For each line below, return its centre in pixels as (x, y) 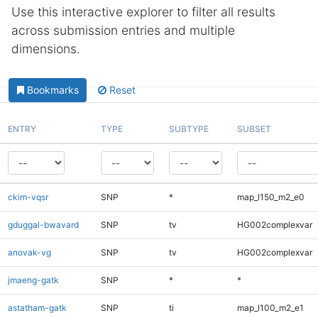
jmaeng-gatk (33, 280)
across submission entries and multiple (123, 30)
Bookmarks (53, 90)
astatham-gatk (37, 307)
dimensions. (46, 49)
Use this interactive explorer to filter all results (143, 12)
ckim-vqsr (28, 197)
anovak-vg (29, 252)
